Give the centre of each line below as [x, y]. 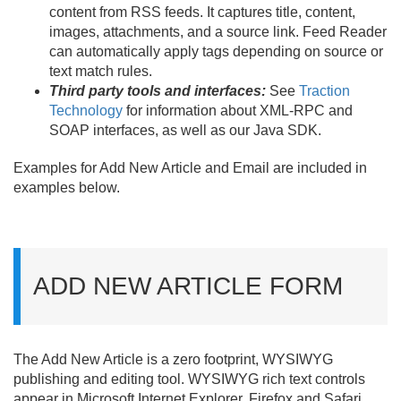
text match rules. [101, 71]
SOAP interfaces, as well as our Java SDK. [185, 130]
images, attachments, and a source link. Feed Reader [218, 32]
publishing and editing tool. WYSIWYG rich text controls [189, 379]
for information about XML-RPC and [238, 111]
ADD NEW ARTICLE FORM [188, 286]
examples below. [67, 188]
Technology [86, 111]
